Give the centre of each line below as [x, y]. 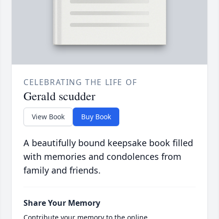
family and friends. [62, 170]
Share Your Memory [62, 203]
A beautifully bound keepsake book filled [108, 143]
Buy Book [96, 117]
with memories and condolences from [102, 157]
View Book [48, 117]
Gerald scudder [59, 96]
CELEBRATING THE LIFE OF [80, 82]
